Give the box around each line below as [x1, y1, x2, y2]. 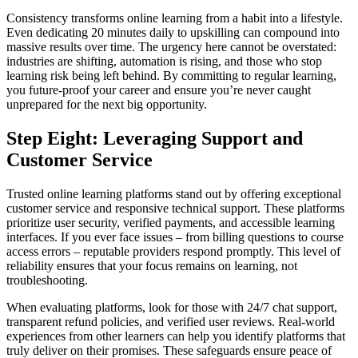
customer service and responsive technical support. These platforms [6, 201, 344, 216]
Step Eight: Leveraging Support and [6, 128, 303, 149]
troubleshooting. [6, 273, 88, 288]
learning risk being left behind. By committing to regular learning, [6, 69, 336, 83]
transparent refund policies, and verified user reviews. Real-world [6, 315, 335, 329]
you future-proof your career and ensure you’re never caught [6, 83, 311, 97]
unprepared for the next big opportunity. [6, 97, 207, 112]
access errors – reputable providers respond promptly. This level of [6, 245, 340, 259]
